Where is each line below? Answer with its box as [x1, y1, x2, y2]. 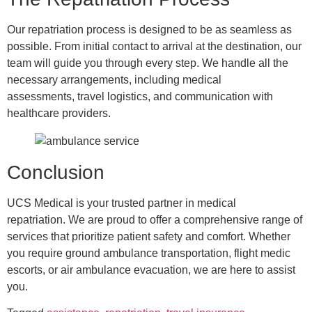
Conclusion [7, 161, 104, 183]
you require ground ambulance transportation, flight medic [7, 247, 290, 259]
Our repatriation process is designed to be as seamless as [7, 23, 292, 36]
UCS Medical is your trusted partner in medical [7, 196, 236, 209]
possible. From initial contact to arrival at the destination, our [7, 40, 302, 52]
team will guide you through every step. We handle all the [7, 56, 288, 69]
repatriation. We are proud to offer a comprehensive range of [7, 213, 302, 226]
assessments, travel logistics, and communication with [7, 90, 273, 102]
